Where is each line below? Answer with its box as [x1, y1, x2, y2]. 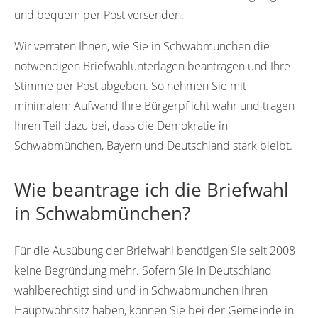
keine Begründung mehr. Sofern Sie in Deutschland [14, 263, 272, 279]
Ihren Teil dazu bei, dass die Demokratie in [14, 118, 228, 134]
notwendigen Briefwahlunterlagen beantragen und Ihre [14, 58, 290, 75]
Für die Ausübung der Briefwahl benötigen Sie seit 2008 [14, 243, 295, 259]
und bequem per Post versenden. [14, 7, 184, 23]
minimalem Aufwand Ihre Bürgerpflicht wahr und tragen [14, 98, 295, 114]
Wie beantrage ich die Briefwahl [14, 177, 289, 203]
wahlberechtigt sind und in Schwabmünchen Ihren [14, 283, 268, 299]
